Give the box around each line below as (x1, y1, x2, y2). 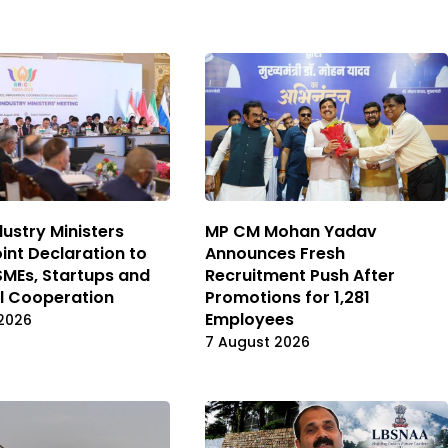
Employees (205, 308, 294, 332)
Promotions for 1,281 (205, 286, 370, 310)
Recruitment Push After (205, 264, 395, 288)
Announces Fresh (205, 242, 345, 266)
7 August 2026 (205, 332, 310, 353)
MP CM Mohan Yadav (205, 220, 377, 244)
